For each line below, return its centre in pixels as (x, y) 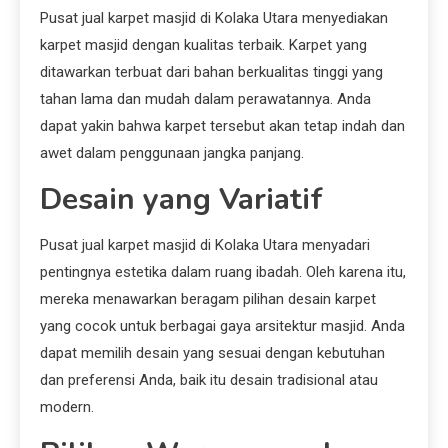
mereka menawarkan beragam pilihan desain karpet (208, 299)
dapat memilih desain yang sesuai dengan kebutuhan (212, 353)
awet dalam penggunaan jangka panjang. (172, 153)
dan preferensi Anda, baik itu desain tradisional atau (209, 380)
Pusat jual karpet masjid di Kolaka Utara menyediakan (214, 18)
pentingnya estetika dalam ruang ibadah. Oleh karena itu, (223, 272)
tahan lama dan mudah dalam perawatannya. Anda (205, 99)
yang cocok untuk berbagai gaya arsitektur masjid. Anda (222, 326)
